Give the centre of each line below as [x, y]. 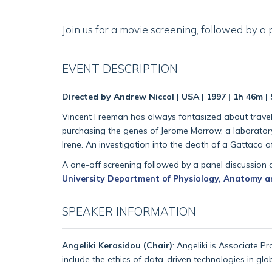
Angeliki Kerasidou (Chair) [117, 245]
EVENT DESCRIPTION [120, 69]
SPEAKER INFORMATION [129, 211]
